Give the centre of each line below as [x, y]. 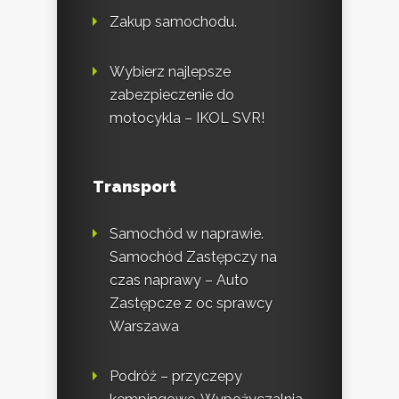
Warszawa [144, 327]
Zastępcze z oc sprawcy [191, 304]
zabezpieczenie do [172, 95]
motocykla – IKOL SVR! [187, 118]
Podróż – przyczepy [176, 377]
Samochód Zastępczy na [193, 257]
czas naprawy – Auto [179, 281]
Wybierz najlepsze [170, 72]
